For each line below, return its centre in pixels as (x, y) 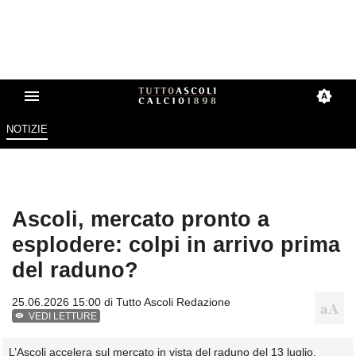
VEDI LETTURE (63, 317)
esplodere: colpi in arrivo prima (176, 245)
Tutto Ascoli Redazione (173, 302)
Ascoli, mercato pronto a (141, 219)
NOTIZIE (27, 130)
